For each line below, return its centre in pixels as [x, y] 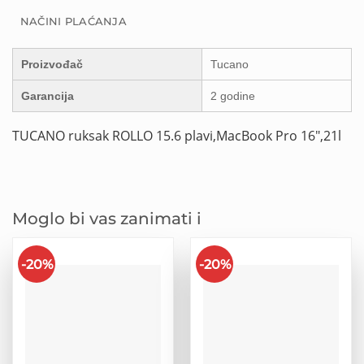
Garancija [48, 95]
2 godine [233, 95]
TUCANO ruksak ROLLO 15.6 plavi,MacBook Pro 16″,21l [177, 135]
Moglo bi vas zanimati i [107, 219]
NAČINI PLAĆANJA [73, 22]
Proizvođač [52, 64]
